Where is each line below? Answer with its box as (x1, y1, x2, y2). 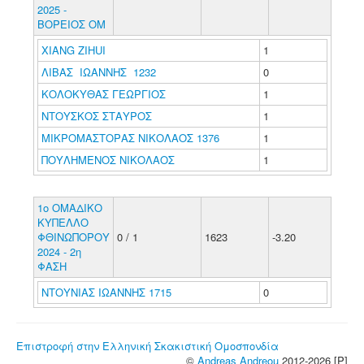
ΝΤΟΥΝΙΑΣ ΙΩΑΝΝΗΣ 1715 (41, 284, 171, 300)
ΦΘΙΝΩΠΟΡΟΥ (37, 229, 110, 245)
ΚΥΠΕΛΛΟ (37, 214, 89, 230)
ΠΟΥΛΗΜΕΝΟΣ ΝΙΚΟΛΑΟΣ (41, 152, 178, 167)
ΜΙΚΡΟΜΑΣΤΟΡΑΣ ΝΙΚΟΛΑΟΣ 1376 (41, 130, 219, 145)
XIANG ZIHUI (41, 42, 109, 58)
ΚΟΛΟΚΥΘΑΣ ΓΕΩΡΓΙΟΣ (41, 86, 169, 102)
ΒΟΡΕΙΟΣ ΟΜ (37, 16, 106, 32)
